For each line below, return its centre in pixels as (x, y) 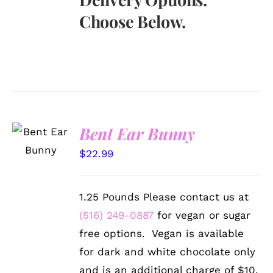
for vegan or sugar (202, 215)
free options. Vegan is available (162, 233)
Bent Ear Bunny (137, 133)
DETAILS (39, 161)
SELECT (41, 124)
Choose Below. (133, 21)
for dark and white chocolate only (168, 251)
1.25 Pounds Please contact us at (164, 197)
